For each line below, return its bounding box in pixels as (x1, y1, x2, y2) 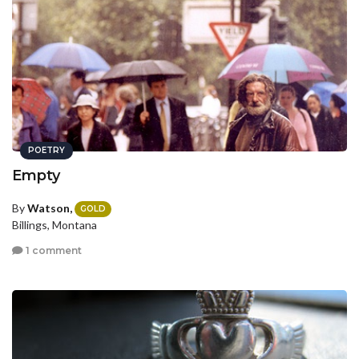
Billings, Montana (12, 218, 97, 232)
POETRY (28, 144, 65, 155)
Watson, (27, 200, 72, 215)
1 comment (23, 244, 82, 256)
